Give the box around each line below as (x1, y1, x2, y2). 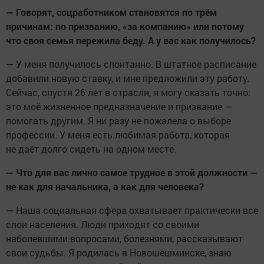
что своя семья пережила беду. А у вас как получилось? (6, 34, 256, 47)
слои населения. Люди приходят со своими (6, 218, 199, 231)
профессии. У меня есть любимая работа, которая (6, 128, 230, 141)
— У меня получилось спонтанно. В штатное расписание (6, 58, 256, 71)
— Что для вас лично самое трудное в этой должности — (6, 166, 258, 179)
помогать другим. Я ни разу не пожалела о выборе (6, 114, 231, 127)
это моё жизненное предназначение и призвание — (6, 100, 232, 113)
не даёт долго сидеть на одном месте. (6, 143, 176, 156)
